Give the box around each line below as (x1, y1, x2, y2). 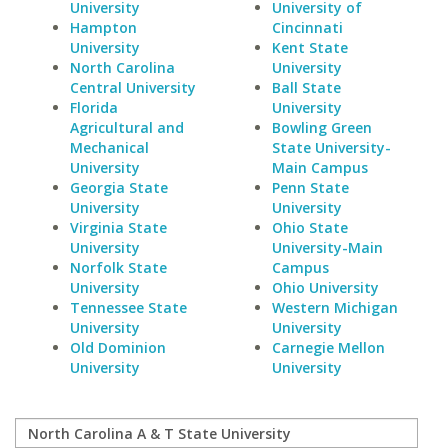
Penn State (271, 178, 349, 197)
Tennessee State (70, 298, 187, 317)
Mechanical (70, 138, 149, 157)
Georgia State (70, 178, 168, 197)
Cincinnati (271, 18, 343, 37)
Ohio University (271, 278, 379, 297)
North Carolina (70, 58, 175, 77)
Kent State (271, 38, 348, 57)
